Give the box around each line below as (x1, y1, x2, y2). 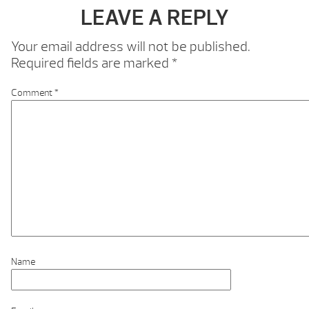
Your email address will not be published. (11, 38, 250, 56)
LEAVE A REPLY (80, 3, 229, 32)
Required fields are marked (11, 54, 172, 72)
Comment (11, 87, 54, 99)
